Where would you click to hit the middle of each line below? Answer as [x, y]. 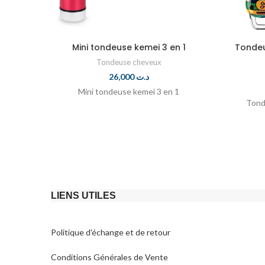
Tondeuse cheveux [129, 62]
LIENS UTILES [83, 195]
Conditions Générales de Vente [109, 257]
